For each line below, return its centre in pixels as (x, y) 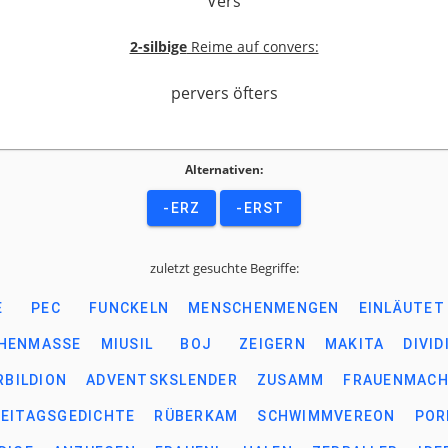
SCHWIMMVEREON (326, 416)
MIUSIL (127, 344)
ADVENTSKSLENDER (162, 380)
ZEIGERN (272, 344)
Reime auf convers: (252, 46)
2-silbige (158, 46)
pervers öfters (224, 93)
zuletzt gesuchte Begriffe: (224, 268)
